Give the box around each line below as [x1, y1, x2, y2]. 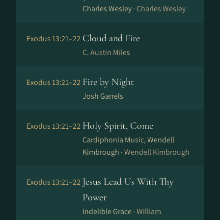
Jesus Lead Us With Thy [82, 176, 174, 188]
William [137, 206, 161, 217]
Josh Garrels [82, 91, 123, 101]
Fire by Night [82, 76, 134, 88]
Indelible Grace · [82, 206, 137, 217]
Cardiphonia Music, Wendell [82, 135, 174, 145]
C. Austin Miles [82, 47, 130, 57]
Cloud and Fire [82, 32, 140, 44]
